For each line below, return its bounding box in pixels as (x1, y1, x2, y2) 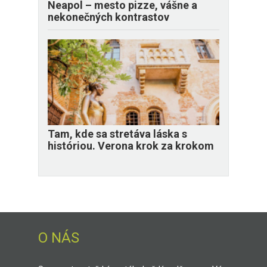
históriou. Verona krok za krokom (48, 139, 214, 153)
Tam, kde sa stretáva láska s (48, 128, 187, 141)
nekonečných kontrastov (48, 11, 169, 24)
